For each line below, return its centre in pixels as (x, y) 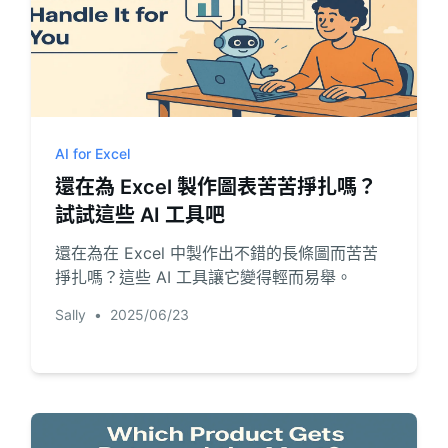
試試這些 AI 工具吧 (139, 215)
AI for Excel (92, 153)
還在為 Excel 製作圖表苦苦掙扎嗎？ (215, 187)
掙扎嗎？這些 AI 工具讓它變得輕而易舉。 (203, 277)
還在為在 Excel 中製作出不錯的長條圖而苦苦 (216, 253)
